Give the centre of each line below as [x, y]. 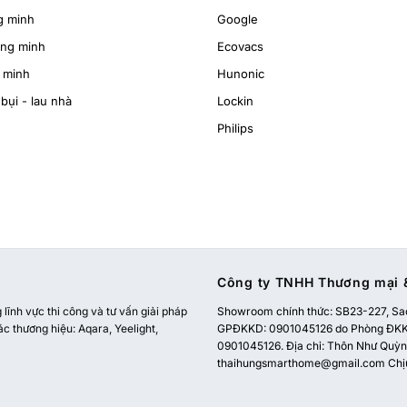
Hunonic [241, 73]
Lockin [235, 100]
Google [238, 19]
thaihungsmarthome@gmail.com [301, 363]
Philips [235, 128]
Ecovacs [240, 46]
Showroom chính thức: [276, 312]
